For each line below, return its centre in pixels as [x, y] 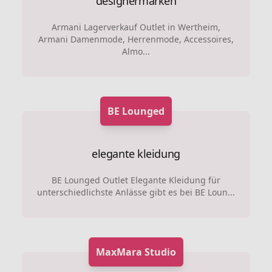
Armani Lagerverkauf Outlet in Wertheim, [136, 27]
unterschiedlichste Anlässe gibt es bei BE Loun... [136, 192]
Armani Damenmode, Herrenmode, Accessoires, [136, 39]
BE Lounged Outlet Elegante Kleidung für [136, 180]
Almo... [136, 51]
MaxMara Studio [136, 252]
